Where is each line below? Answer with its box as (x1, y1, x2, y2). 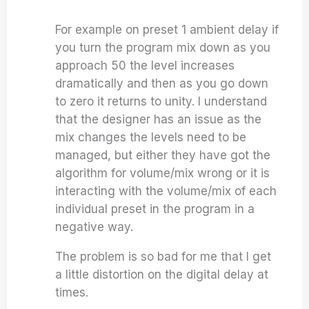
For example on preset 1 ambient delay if (55, 23, 279, 37)
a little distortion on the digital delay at (55, 268, 269, 281)
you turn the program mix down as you (55, 41, 271, 54)
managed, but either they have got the (55, 148, 271, 162)
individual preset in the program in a (55, 202, 255, 216)
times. (55, 286, 89, 299)
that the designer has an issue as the (55, 112, 262, 126)
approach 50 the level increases (55, 59, 235, 72)
